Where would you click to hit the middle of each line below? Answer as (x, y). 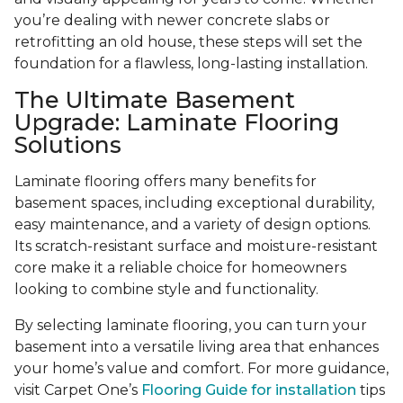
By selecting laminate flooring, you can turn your (191, 326)
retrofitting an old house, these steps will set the (188, 42)
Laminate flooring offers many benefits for (166, 182)
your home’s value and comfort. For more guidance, (201, 369)
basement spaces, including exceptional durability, (194, 203)
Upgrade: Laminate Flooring (177, 123)
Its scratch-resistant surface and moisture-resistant (196, 246)
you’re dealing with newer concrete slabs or (172, 21)
